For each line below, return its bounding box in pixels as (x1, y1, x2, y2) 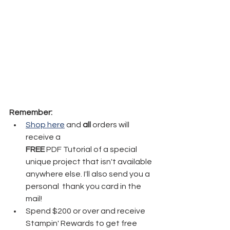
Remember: (9, 108, 52, 117)
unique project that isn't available (26, 157, 154, 166)
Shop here (26, 120, 65, 129)
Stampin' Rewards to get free (26, 219, 139, 227)
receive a (26, 132, 62, 141)
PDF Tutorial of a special (45, 145, 139, 154)
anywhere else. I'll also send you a (26, 169, 151, 178)
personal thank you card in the (26, 182, 143, 190)
